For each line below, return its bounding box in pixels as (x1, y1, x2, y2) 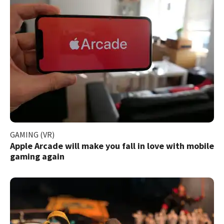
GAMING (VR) (10, 129, 54, 139)
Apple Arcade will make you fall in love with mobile (10, 139, 214, 151)
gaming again (10, 150, 64, 162)
